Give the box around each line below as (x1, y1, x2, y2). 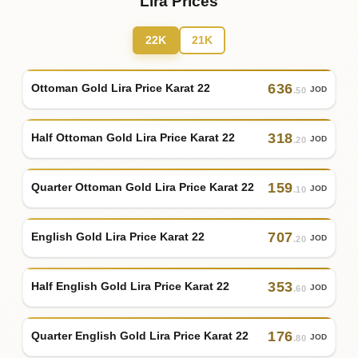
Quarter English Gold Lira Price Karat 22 (31, 329, 249, 343)
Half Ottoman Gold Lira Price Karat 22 (31, 131, 235, 145)
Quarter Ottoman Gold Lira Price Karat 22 (31, 181, 254, 194)
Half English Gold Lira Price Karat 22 (31, 280, 229, 293)
